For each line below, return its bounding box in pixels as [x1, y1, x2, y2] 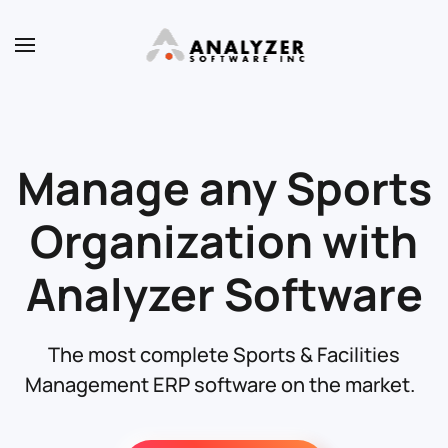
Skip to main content [45, 46, 202, 68]
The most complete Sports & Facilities [48, 341, 400, 368]
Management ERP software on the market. [25, 371, 423, 398]
